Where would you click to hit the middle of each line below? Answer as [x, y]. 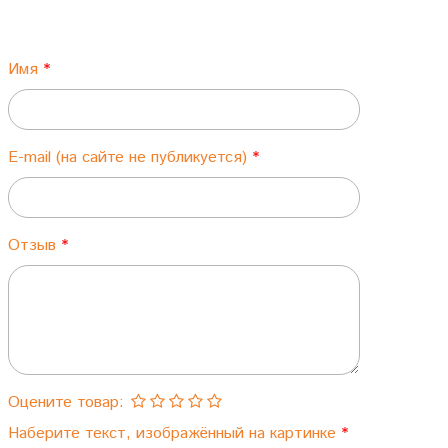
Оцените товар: [65, 403]
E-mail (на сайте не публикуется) [129, 158]
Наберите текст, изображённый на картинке [174, 434]
